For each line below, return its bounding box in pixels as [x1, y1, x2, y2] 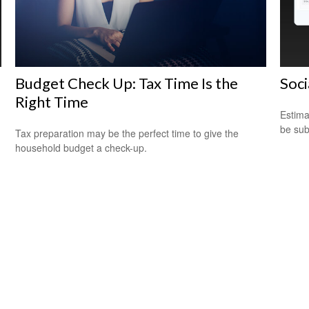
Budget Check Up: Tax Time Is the [15, 74, 239, 93]
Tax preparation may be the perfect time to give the [15, 126, 239, 141]
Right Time [15, 92, 89, 112]
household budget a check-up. [15, 141, 148, 155]
